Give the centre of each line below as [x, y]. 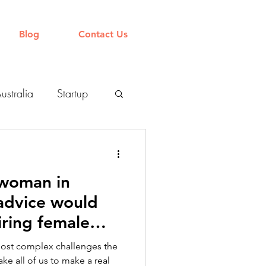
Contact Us [103, 34]
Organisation [42, 141]
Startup [72, 93]
